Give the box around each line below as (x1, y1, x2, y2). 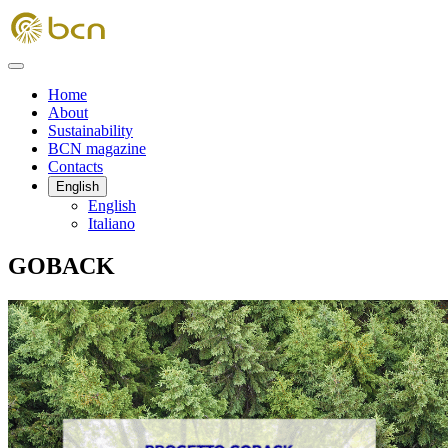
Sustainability (48, 122, 133, 139)
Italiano (88, 215, 135, 232)
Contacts (48, 158, 103, 175)
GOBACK (8, 252, 115, 279)
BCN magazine (48, 140, 146, 157)
